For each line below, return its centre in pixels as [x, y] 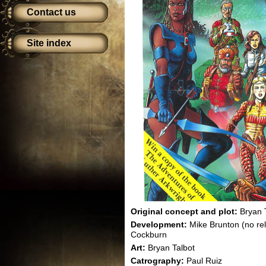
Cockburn [149, 235]
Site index [49, 43]
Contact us [51, 12]
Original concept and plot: [184, 211]
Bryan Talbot [171, 248]
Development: [160, 224]
